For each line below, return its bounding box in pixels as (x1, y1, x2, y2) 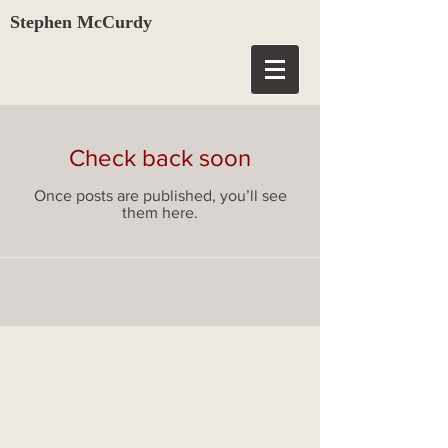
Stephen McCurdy (10, 12, 152, 32)
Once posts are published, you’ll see (33, 187, 287, 204)
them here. (122, 204, 198, 221)
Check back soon (69, 144, 251, 171)
